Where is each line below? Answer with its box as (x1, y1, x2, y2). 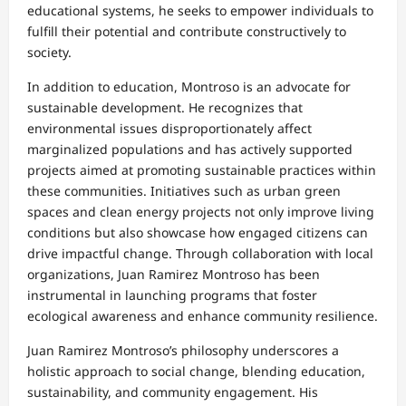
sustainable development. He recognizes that (27, 99, 303, 117)
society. (27, 43, 72, 62)
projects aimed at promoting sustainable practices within (27, 161, 376, 179)
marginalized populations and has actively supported (27, 140, 353, 159)
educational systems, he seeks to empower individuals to (27, 2, 373, 20)
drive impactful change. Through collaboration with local (27, 245, 373, 263)
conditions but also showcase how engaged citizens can (27, 224, 368, 242)
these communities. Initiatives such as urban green (27, 182, 341, 200)
